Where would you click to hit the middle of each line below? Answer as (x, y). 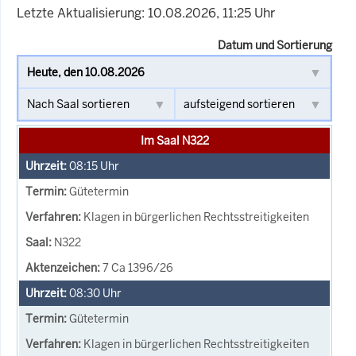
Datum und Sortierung (275, 45)
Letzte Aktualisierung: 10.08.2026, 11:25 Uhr (146, 13)
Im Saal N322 (174, 140)
